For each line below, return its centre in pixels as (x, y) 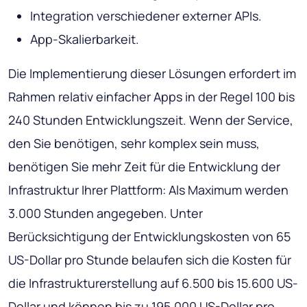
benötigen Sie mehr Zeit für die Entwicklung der (144, 167)
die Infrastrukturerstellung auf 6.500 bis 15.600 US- (153, 283)
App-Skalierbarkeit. (85, 39)
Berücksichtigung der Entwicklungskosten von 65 (149, 237)
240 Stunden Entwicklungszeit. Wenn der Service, (151, 120)
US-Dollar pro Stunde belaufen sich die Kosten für (150, 260)
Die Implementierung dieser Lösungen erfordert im (152, 74)
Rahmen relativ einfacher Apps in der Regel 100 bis (151, 97)
